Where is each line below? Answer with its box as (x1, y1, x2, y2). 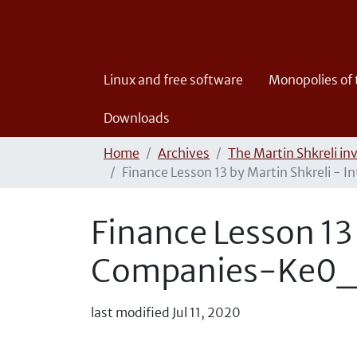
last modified (91, 304, 170, 320)
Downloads (104, 110, 170, 126)
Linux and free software (104, 72, 243, 88)
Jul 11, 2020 (172, 304, 241, 320)
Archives (158, 145, 210, 161)
